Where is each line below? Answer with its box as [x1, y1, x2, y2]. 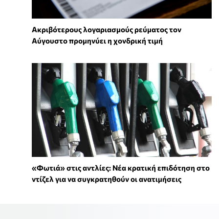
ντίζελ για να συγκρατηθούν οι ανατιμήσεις [32, 175, 181, 184]
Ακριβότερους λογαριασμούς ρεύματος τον [32, 25, 181, 34]
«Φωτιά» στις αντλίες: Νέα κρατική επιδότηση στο [32, 163, 210, 173]
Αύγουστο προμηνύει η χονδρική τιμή [32, 36, 163, 45]
